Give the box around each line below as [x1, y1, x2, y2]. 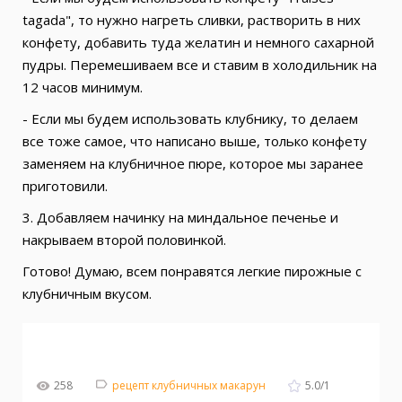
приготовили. [22, 176, 108, 195]
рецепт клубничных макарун [112, 378, 266, 393]
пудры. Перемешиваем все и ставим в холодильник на [22, 55, 377, 74]
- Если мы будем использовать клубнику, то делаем [22, 109, 358, 127]
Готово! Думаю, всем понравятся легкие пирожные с [22, 261, 362, 280]
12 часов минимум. [22, 77, 143, 96]
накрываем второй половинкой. [22, 230, 226, 249]
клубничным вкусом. [22, 284, 152, 302]
